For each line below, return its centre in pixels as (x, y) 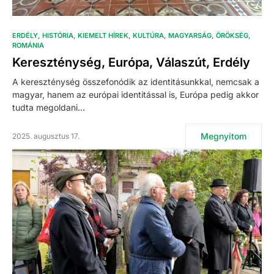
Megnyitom (224, 136)
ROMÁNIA (28, 46)
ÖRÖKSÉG (232, 36)
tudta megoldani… (49, 108)
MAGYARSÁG (190, 36)
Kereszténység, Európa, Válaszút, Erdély (131, 63)
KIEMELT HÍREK (103, 36)
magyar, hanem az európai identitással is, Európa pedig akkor (135, 95)
